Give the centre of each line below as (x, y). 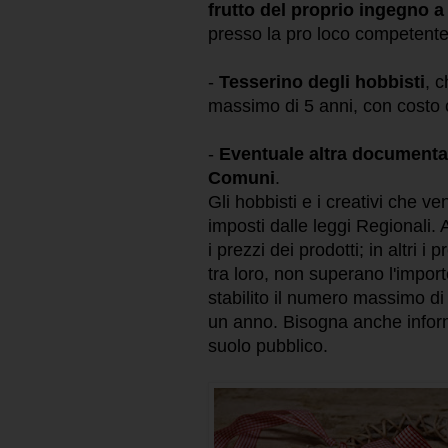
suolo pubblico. (268, 346)
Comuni (241, 178)
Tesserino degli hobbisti (322, 82)
